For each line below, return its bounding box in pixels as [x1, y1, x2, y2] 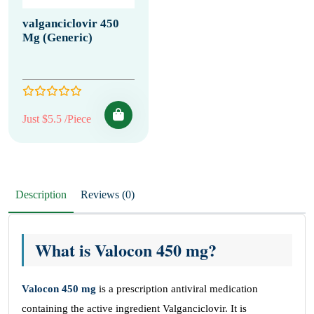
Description [15, 189, 67, 200]
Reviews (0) [122, 189, 135, 200]
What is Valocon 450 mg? [35, 238, 217, 262]
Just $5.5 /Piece [22, 113, 91, 125]
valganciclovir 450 [22, 17, 119, 30]
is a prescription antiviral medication [96, 283, 258, 294]
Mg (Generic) [22, 31, 93, 44]
